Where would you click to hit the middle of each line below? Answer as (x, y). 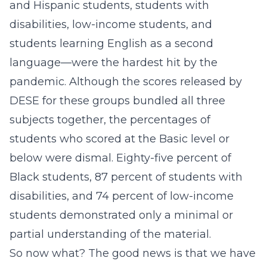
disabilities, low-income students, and (111, 24)
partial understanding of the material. (110, 234)
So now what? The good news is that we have (133, 253)
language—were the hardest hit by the (114, 63)
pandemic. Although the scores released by (126, 82)
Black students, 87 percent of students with (126, 177)
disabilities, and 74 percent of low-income (122, 196)
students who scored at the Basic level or (119, 139)
